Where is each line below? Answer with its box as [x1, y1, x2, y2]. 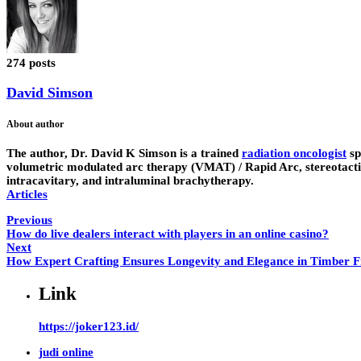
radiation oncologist [242, 147, 346, 160]
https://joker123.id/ [39, 319, 139, 333]
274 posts [6, 56, 56, 70]
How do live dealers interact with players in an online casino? [6, 227, 329, 241]
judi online [39, 345, 93, 359]
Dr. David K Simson [71, 147, 176, 160]
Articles [6, 188, 48, 201]
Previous [6, 214, 52, 227]
